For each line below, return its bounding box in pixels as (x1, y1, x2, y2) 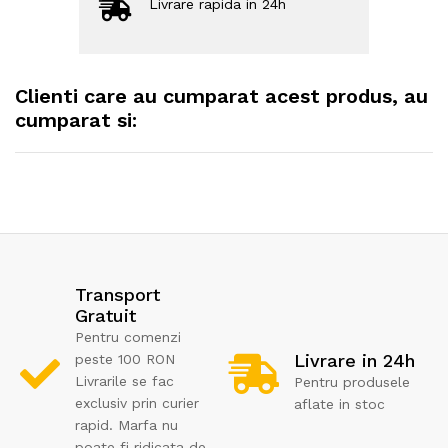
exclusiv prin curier (75, 395, 199, 412)
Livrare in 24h (294, 349, 415, 371)
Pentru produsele (294, 373, 410, 390)
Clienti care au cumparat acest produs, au (15, 84, 428, 109)
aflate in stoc (294, 395, 385, 412)
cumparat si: (15, 108, 137, 133)
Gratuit (75, 305, 136, 327)
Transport (75, 284, 160, 306)
